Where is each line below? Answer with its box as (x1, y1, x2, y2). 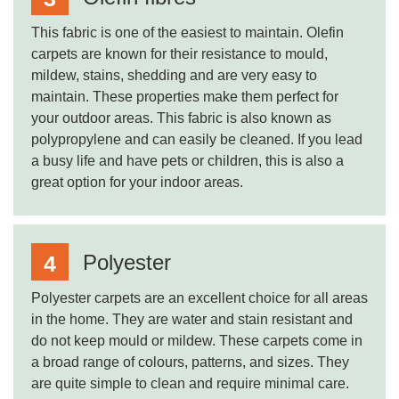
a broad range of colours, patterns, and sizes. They (31, 354, 349, 370)
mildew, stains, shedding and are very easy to (31, 68, 317, 83)
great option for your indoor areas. (31, 175, 243, 190)
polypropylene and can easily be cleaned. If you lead (31, 132, 362, 147)
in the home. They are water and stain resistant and (31, 312, 353, 327)
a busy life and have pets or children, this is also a (31, 153, 344, 168)
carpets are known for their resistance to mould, (31, 46, 328, 61)
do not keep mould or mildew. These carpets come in (31, 333, 362, 348)
